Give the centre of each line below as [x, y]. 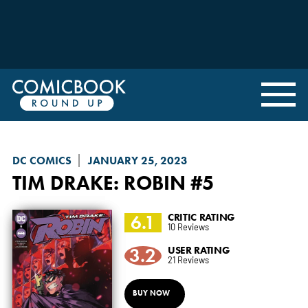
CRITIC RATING [201, 217]
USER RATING [199, 250]
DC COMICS [42, 160]
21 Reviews [188, 259]
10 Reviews [188, 226]
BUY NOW [151, 293]
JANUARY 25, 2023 [137, 160]
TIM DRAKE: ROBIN [99, 182]
